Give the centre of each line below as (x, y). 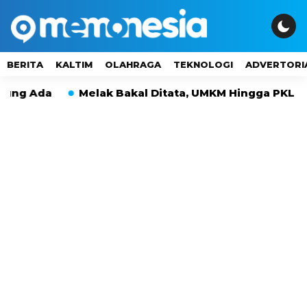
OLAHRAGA (133, 64)
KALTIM (74, 64)
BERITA (25, 64)
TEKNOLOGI (203, 64)
